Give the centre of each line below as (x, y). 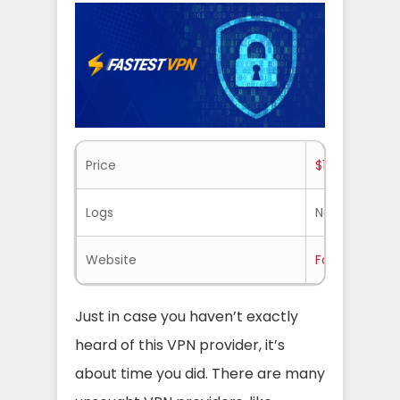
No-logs (339, 212)
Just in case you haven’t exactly (187, 317)
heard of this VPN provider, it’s (180, 345)
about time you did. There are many (200, 374)
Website (111, 260)
